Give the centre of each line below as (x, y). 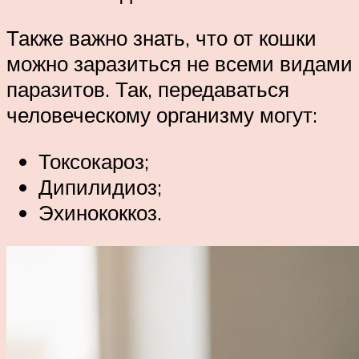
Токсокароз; (94, 161)
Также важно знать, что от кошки (161, 38)
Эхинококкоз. (100, 212)
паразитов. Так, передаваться (148, 89)
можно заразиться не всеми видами (179, 64)
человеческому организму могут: (162, 115)
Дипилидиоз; (100, 186)
